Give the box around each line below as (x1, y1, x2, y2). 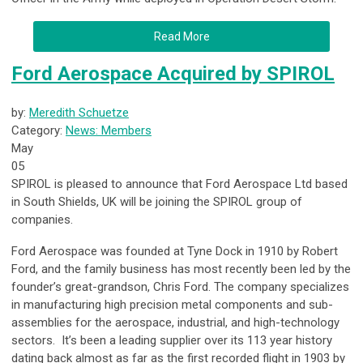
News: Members (66, 123, 152, 139)
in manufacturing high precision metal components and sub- (11, 297, 333, 313)
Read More (153, 30, 210, 44)
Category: (11, 123, 66, 139)
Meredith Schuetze (29, 105, 129, 121)
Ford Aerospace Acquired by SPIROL (11, 62, 335, 86)
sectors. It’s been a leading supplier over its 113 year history (11, 333, 332, 348)
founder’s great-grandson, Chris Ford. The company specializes (11, 280, 349, 295)
